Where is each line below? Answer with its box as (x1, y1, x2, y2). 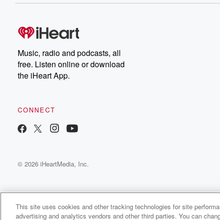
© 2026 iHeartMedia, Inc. (18, 159, 89, 168)
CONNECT (18, 105, 55, 114)
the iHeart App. (18, 70, 70, 81)
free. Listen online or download (18, 58, 125, 70)
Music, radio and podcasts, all (18, 47, 121, 58)
